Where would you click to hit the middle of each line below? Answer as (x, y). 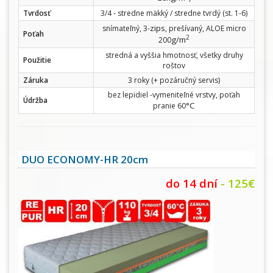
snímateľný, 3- (126, 28)
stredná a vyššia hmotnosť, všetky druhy (174, 55)
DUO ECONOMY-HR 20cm (85, 159)
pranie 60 (169, 105)
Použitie (37, 60)
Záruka (36, 80)
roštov (174, 65)
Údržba (35, 100)
